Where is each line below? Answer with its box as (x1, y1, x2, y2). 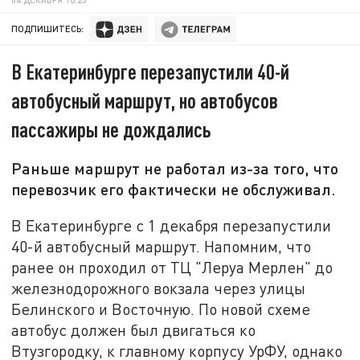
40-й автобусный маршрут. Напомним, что (11, 236, 312, 256)
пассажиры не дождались (11, 117, 212, 142)
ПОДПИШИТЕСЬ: (11, 23, 84, 35)
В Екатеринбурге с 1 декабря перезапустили (11, 215, 332, 235)
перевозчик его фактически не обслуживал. (11, 179, 337, 199)
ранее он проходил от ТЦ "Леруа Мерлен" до (11, 257, 333, 276)
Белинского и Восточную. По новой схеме (11, 299, 311, 318)
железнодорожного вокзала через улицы (11, 278, 306, 297)
